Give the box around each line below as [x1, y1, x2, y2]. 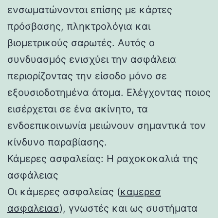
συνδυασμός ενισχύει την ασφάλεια [7, 53, 176, 65]
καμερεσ [120, 185, 161, 198]
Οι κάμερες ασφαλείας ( [7, 185, 120, 198]
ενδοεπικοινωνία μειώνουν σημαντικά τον [7, 119, 206, 131]
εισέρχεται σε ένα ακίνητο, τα [7, 103, 148, 115]
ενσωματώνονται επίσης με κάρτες [7, 3, 172, 16]
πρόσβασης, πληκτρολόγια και [7, 20, 150, 32]
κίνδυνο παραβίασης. [7, 136, 107, 148]
